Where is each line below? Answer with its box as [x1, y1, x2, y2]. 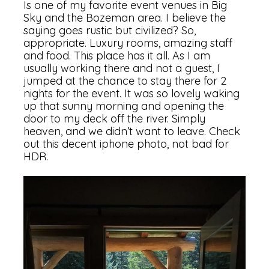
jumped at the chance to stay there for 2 [23, 74, 227, 88]
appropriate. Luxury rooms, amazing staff [23, 36, 233, 50]
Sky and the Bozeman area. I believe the [23, 11, 226, 25]
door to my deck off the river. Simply [23, 112, 206, 126]
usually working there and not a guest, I [23, 61, 220, 76]
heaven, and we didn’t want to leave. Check [23, 124, 241, 139]
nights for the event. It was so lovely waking [23, 86, 240, 101]
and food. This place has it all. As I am [23, 49, 211, 63]
